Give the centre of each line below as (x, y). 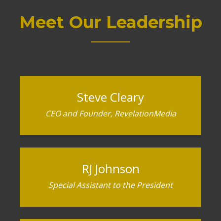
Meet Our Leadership (110, 22)
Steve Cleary (110, 97)
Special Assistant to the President (110, 185)
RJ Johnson (110, 168)
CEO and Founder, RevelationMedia (110, 113)
